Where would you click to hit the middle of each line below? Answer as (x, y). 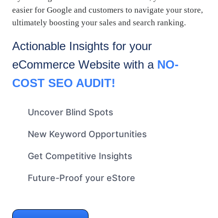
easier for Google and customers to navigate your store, (108, 10)
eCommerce (45, 64)
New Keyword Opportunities (87, 134)
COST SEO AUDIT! (64, 83)
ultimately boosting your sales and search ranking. (99, 22)
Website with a (118, 64)
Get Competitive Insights (80, 156)
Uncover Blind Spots (71, 112)
